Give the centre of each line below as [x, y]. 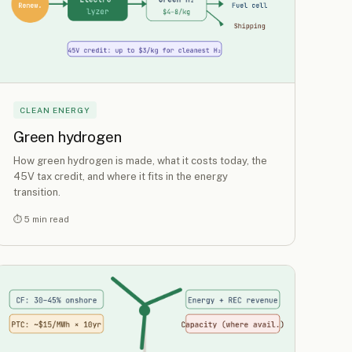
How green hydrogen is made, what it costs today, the [140, 161]
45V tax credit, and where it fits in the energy [121, 177]
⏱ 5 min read [41, 220]
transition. [37, 192]
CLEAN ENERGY [55, 110]
